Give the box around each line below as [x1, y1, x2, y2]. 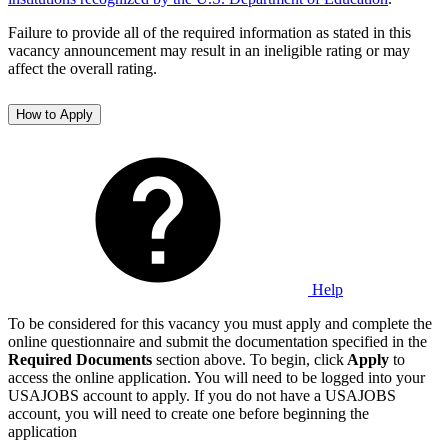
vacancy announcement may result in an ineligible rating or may [8, 41, 410, 59]
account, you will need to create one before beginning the [8, 404, 369, 422]
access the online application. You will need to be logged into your [8, 368, 425, 386]
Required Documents [8, 350, 152, 368]
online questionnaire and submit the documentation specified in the [8, 332, 427, 350]
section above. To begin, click [152, 350, 344, 368]
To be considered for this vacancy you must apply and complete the [8, 314, 432, 332]
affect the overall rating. [8, 59, 157, 77]
